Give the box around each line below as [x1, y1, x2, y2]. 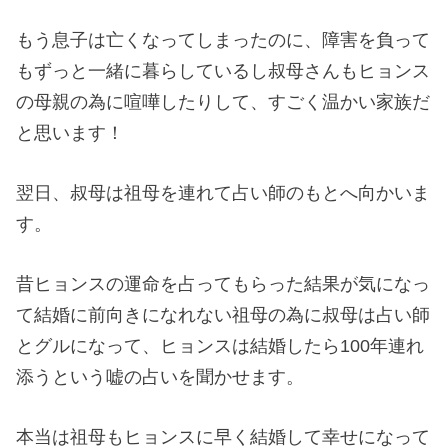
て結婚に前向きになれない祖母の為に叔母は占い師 [16, 304, 431, 325]
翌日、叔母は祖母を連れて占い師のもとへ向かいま [16, 182, 431, 203]
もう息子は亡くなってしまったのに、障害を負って [16, 29, 431, 50]
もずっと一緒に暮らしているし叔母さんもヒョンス [16, 60, 431, 81]
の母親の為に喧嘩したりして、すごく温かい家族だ [16, 91, 431, 112]
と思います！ [16, 122, 125, 143]
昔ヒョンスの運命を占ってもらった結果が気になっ [16, 273, 431, 294]
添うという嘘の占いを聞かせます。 [16, 366, 305, 387]
